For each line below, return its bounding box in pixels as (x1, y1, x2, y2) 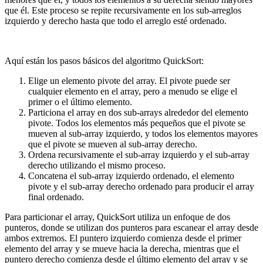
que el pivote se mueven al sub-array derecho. (28, 139, 197, 150)
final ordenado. (28, 192, 84, 203)
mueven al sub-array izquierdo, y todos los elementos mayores (28, 129, 258, 139)
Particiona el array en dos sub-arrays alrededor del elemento (28, 107, 248, 118)
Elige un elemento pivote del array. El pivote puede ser (28, 76, 230, 86)
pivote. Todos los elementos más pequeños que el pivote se (28, 118, 245, 129)
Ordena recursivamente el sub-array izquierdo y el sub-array (28, 150, 249, 160)
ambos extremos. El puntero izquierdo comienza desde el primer (5, 233, 241, 244)
